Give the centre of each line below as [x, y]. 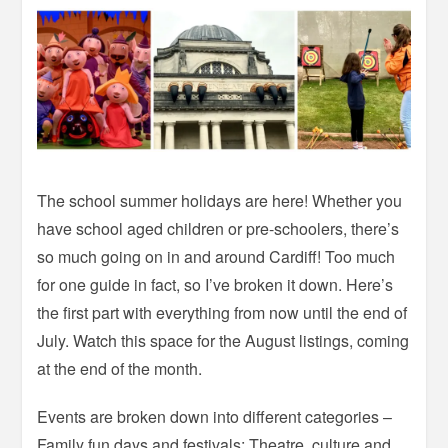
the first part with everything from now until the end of [222, 313]
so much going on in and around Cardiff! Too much [216, 257]
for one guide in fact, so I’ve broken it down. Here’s [215, 285]
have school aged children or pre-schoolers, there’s [218, 229]
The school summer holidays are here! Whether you [220, 201]
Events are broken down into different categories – [215, 417]
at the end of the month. [120, 369]
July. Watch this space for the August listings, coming [223, 341]
